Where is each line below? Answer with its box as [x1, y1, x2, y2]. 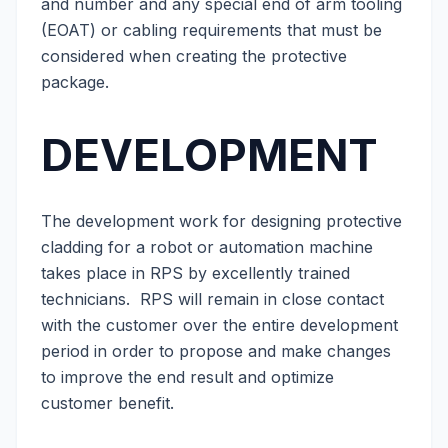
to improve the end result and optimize [41, 367, 334, 387]
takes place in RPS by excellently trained [41, 263, 350, 283]
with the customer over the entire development [41, 315, 398, 335]
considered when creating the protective [41, 46, 347, 66]
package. [41, 72, 119, 92]
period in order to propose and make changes [41, 341, 391, 361]
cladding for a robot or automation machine [41, 237, 373, 257]
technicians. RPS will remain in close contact [41, 289, 384, 309]
